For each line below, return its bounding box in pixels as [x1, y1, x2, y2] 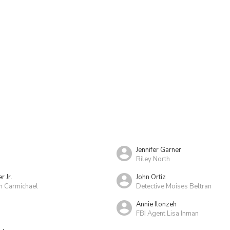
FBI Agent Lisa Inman [136, 208, 199, 218]
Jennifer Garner [136, 145, 181, 155]
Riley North [136, 154, 170, 164]
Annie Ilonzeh [136, 199, 177, 209]
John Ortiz [136, 172, 166, 182]
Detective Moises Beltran [136, 181, 212, 191]
